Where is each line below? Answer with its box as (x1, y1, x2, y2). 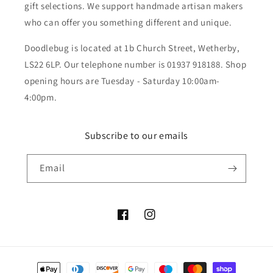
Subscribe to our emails (85, 129, 188, 143)
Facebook (117, 215, 155, 227)
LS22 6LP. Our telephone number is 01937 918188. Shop (24, 58, 247, 71)
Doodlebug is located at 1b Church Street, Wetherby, (24, 42, 240, 54)
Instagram (144, 215, 185, 227)
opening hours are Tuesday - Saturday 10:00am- (24, 75, 221, 87)
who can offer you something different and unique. (24, 16, 232, 29)
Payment (21, 258, 57, 270)
